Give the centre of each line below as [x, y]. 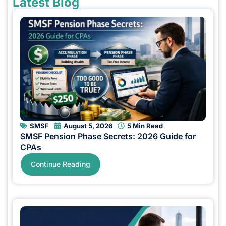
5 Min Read [145, 125]
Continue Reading [61, 164]
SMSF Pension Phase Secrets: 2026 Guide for [108, 136]
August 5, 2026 [88, 125]
